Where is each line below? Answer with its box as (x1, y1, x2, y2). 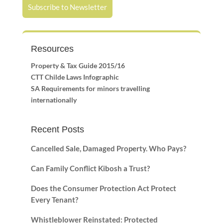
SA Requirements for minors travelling (30, 84, 150, 93)
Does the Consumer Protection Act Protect (30, 184, 176, 193)
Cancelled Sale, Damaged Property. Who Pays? (30, 144, 186, 153)
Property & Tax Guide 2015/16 (30, 61, 125, 70)
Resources (30, 43, 74, 54)
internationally (30, 95, 77, 104)
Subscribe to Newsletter (27, 2, 107, 11)
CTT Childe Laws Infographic (30, 72, 119, 81)
